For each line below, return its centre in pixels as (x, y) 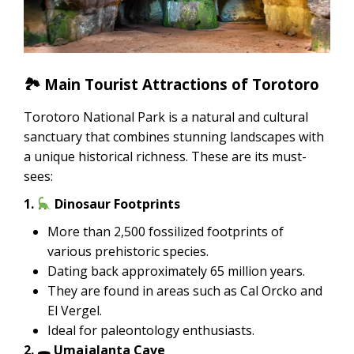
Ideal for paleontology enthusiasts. (151, 330)
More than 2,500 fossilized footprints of (166, 231)
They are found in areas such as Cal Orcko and (185, 290)
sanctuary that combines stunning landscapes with (174, 136)
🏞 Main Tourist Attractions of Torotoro (171, 84)
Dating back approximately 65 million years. (176, 271)
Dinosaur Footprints (116, 203)
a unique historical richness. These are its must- (165, 156)
